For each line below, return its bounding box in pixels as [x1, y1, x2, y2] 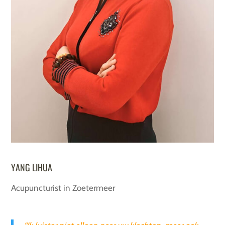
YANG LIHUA [11, 160, 53, 174]
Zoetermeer [72, 182, 116, 193]
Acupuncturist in [11, 182, 73, 193]
